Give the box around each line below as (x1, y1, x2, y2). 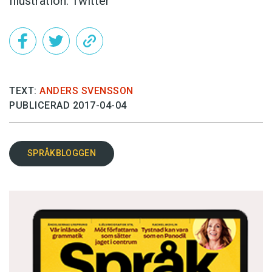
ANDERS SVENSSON (39, 84, 134, 97)
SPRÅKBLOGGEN (27, 148, 96, 158)
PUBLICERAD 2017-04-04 (9, 99, 127, 111)
